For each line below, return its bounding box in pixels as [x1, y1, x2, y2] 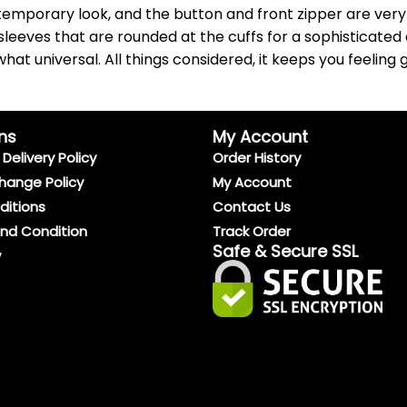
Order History [213, 148, 301, 168]
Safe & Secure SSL [213, 240, 358, 263]
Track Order [213, 222, 291, 242]
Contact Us [213, 197, 291, 217]
